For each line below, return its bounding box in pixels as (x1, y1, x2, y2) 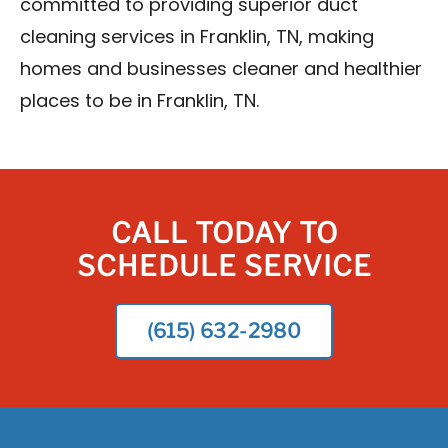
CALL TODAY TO (110, 216, 338, 250)
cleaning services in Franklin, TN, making (20, 29, 374, 48)
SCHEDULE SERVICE (76, 249, 372, 283)
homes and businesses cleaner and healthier (20, 61, 422, 80)
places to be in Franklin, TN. (20, 93, 259, 112)
